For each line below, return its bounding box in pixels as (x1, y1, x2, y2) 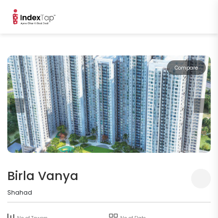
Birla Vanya (7, 167, 78, 185)
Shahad (7, 188, 32, 197)
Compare (175, 64, 198, 72)
